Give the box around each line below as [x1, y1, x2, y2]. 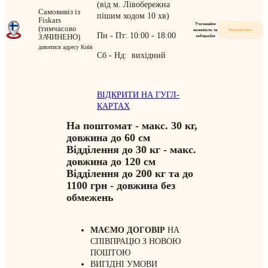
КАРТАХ [96, 102, 130, 111]
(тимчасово [38, 23, 77, 33]
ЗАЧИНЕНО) [38, 32, 80, 41]
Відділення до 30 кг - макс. [66, 144, 196, 156]
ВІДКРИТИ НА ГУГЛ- [96, 90, 179, 100]
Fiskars [38, 15, 61, 25]
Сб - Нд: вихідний [96, 51, 166, 60]
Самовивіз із [38, 7, 80, 16]
